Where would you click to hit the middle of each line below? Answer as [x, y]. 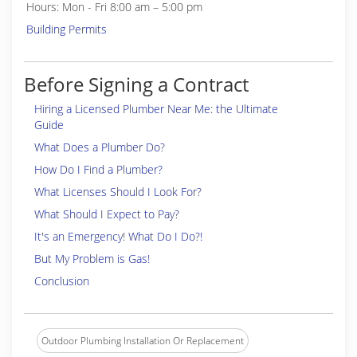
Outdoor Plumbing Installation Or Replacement [143, 341]
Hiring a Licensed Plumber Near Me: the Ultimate [156, 109]
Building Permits [67, 29]
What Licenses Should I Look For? [118, 192]
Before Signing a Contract [136, 84]
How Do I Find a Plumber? [98, 169]
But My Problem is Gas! [92, 259]
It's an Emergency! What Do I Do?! [118, 236]
